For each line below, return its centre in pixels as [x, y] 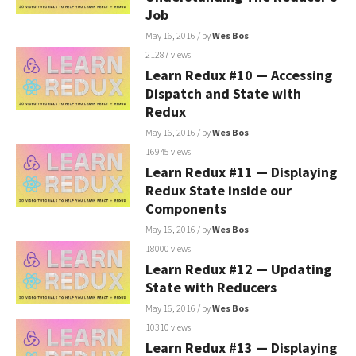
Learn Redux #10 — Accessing [238, 75]
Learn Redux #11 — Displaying [241, 172]
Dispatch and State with [223, 93]
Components [186, 208]
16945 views [168, 151]
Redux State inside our [218, 190]
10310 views [168, 327]
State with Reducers [211, 287]
